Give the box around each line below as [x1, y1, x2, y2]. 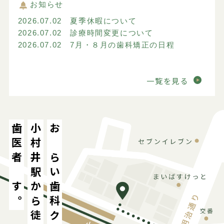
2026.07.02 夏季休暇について [17, 16, 137, 25]
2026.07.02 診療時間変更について [17, 28, 153, 37]
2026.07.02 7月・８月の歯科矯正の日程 [17, 40, 175, 49]
